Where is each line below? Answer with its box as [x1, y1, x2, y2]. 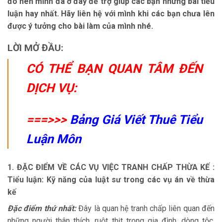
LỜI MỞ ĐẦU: [7, 42, 63, 54]
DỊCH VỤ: [26, 80, 77, 95]
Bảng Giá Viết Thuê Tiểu [69, 112, 203, 127]
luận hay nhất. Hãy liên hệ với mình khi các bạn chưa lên [7, 8, 215, 18]
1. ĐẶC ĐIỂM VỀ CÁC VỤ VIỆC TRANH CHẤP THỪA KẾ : [7, 162, 215, 172]
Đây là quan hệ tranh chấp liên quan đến [76, 203, 215, 213]
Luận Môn [26, 131, 81, 146]
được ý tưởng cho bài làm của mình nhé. [7, 21, 153, 31]
